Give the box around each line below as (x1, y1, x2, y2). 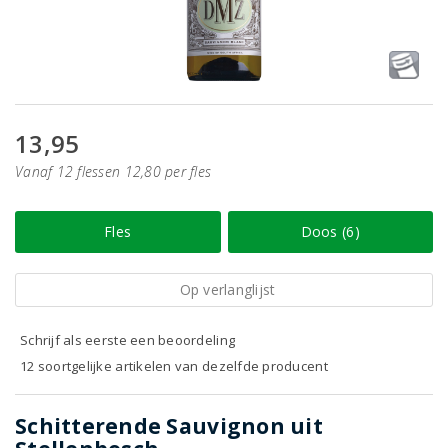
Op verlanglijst (179, 280, 276, 299)
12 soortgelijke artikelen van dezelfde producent (20, 357, 328, 375)
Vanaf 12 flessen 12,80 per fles (15, 162, 212, 181)
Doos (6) (300, 222, 360, 241)
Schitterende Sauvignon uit (15, 412, 323, 440)
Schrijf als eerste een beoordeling (20, 331, 236, 349)
